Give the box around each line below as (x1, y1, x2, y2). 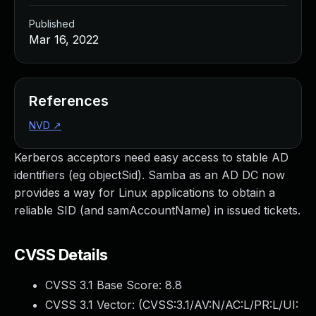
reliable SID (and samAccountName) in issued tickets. (14, 203, 300, 217)
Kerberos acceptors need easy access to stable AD (14, 150, 288, 164)
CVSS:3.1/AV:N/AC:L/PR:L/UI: (142, 298, 298, 312)
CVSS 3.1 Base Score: (45, 278, 165, 292)
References (29, 92, 109, 109)
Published (29, 18, 75, 30)
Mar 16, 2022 (29, 32, 99, 47)
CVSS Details (14, 245, 108, 264)
